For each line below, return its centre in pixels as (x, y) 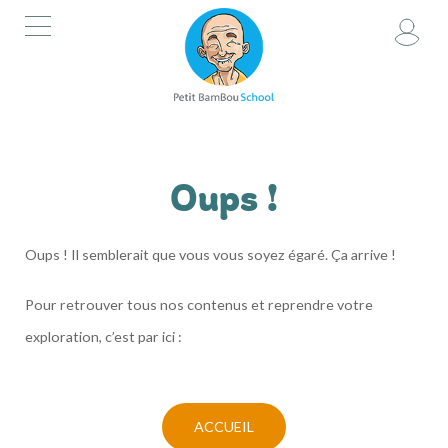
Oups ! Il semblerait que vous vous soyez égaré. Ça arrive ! (210, 254)
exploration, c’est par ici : (103, 336)
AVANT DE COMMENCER (102, 128)
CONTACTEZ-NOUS (87, 144)
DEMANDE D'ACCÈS (85, 112)
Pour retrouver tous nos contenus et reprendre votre (199, 304)
